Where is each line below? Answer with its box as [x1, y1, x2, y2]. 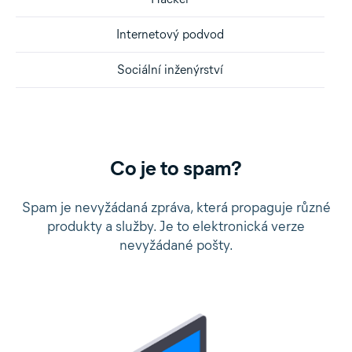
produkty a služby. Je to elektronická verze [47, 218, 305, 235]
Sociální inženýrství [117, 62, 223, 77]
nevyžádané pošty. [119, 236, 233, 254]
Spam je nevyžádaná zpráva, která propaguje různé [21, 199, 331, 216]
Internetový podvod [116, 27, 224, 42]
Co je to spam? [110, 156, 242, 181]
